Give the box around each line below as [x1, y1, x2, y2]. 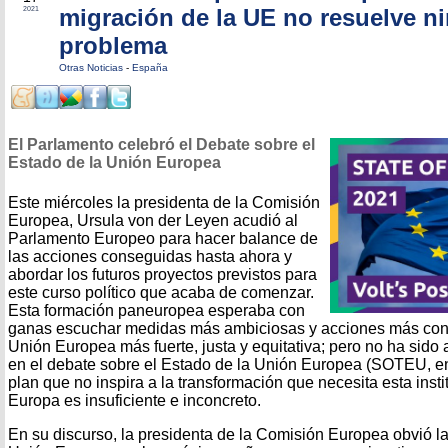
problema [59, 32, 167, 59]
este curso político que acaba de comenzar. [8, 283, 314, 301]
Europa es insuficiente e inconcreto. [8, 391, 261, 409]
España [132, 62, 168, 73]
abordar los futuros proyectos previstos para [8, 265, 317, 283]
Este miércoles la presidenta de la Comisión [8, 193, 320, 211]
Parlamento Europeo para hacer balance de [8, 229, 318, 247]
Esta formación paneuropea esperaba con [8, 301, 305, 319]
